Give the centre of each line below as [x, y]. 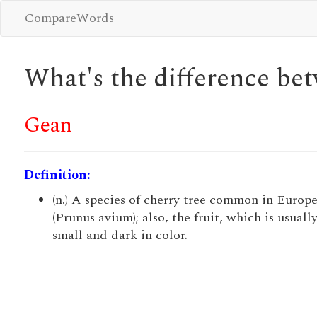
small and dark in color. [120, 235]
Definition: [57, 175]
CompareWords [69, 18]
